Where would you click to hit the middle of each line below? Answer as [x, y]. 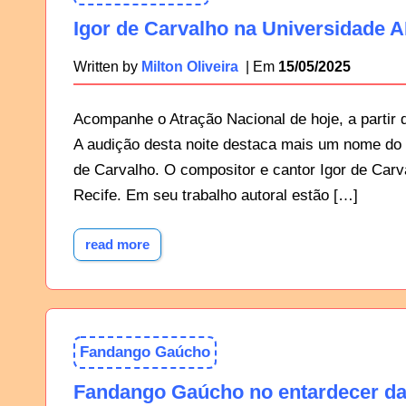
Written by [108, 67]
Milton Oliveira [190, 67]
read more [118, 245]
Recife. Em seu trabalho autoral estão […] [216, 196]
